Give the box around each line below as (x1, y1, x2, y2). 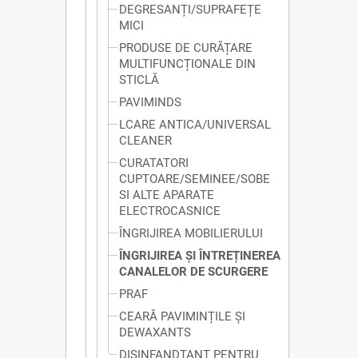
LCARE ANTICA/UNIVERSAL (119, 117, 271, 133)
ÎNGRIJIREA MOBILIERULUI (119, 226, 263, 241)
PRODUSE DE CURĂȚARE (119, 41, 253, 56)
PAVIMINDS (119, 95, 181, 110)
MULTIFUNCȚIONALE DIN (119, 57, 256, 72)
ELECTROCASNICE (119, 204, 221, 219)
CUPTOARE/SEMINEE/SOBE (119, 172, 270, 187)
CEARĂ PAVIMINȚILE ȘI (119, 309, 245, 324)
